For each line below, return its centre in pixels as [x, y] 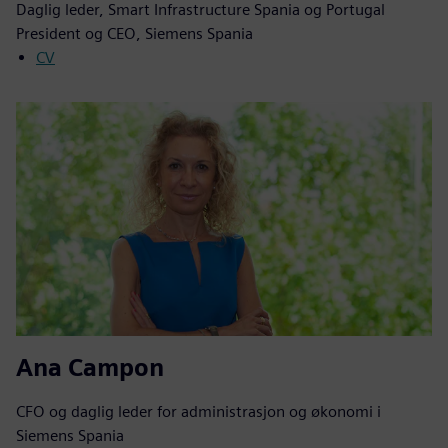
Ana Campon [90, 367]
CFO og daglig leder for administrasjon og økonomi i [198, 411]
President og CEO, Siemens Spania [134, 33]
